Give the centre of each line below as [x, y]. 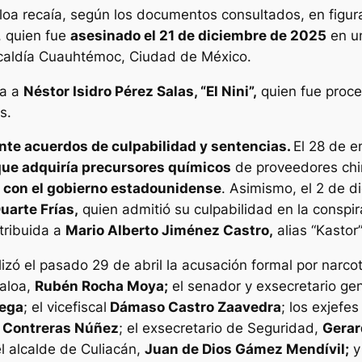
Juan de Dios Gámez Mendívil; [247, 349]
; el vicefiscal [65, 307]
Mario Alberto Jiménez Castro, [169, 231]
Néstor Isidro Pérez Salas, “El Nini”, [140, 91]
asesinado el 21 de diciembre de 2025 [198, 35]
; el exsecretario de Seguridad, [221, 328]
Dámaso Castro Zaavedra [194, 307]
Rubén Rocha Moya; [101, 286]
